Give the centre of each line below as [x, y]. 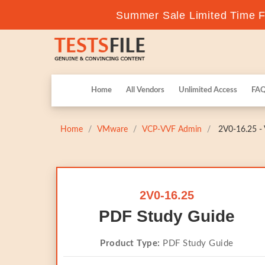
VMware [112, 130]
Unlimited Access [208, 90]
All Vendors [145, 90]
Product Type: [130, 243]
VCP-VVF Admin [172, 130]
